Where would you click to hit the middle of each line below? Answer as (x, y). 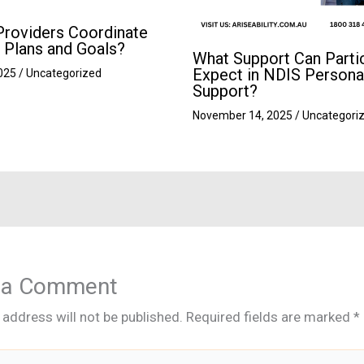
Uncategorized (63, 74)
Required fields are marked (270, 317)
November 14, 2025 (243, 115)
